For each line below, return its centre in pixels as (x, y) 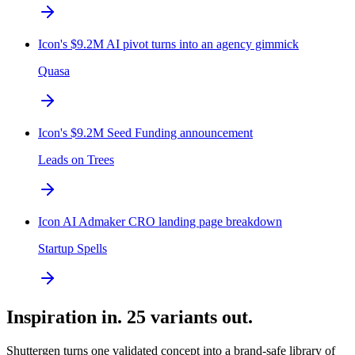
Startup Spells (73, 249)
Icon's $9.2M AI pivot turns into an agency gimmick (168, 44)
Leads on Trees (76, 160)
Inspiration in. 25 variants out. (130, 317)
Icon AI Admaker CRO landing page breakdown (160, 222)
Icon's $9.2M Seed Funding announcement (145, 133)
